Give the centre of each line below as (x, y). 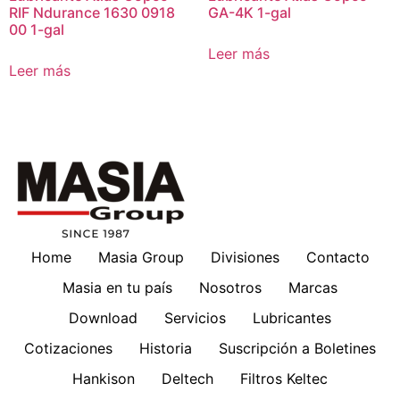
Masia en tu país (117, 287)
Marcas (313, 287)
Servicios (195, 317)
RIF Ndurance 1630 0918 (92, 12)
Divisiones (245, 257)
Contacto (337, 257)
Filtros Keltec (284, 378)
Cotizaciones (68, 348)
